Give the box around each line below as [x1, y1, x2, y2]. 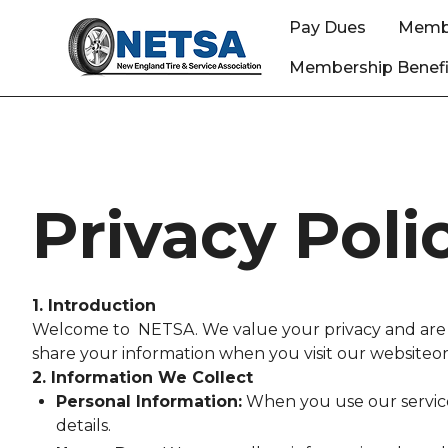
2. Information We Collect [32, 368, 253, 387]
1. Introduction [32, 296, 156, 315]
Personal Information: [56, 392, 242, 411]
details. [56, 416, 111, 435]
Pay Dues [289, 18, 367, 37]
